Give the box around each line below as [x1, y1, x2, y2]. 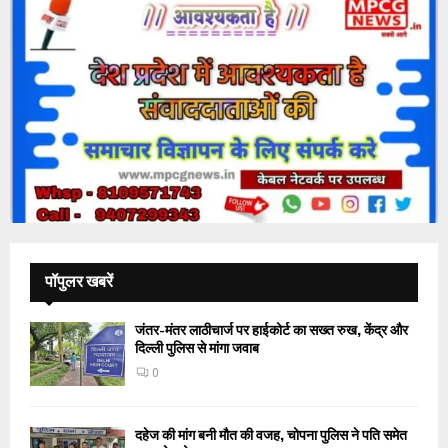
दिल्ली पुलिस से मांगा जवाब [135, 340, 259, 358]
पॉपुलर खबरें [45, 272, 113, 292]
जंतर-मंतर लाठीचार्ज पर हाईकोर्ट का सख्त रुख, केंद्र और [135, 322, 408, 340]
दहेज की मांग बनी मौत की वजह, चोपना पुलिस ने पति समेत [135, 426, 407, 444]
